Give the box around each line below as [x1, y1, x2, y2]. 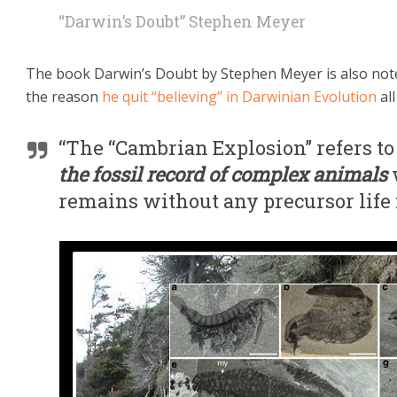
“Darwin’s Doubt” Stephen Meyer [58, 12, 306, 32]
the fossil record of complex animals [58, 161, 392, 187]
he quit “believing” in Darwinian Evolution [102, 87, 377, 106]
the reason [26, 87, 102, 106]
